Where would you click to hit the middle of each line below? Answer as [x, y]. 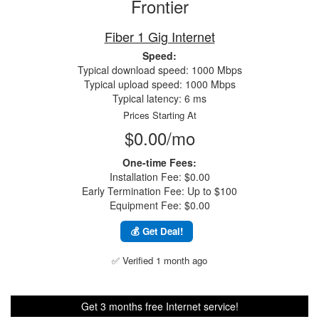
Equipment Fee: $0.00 [159, 205]
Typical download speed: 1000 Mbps [159, 70]
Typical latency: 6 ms [159, 98]
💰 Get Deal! [157, 231]
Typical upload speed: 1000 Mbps [159, 84]
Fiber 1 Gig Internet [159, 36]
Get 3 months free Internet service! [159, 306]
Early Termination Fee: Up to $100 [159, 191]
